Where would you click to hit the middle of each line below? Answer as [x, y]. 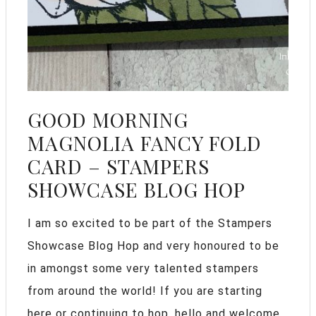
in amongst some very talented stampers [143, 268]
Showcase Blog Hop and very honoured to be [153, 245]
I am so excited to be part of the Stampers [150, 223]
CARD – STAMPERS [119, 166]
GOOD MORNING [108, 119]
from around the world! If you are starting [145, 291]
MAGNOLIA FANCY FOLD [145, 142]
